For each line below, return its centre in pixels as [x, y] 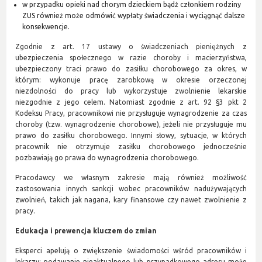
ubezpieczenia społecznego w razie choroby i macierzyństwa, [131, 57]
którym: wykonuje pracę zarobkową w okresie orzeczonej [131, 80]
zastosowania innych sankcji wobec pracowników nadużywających [131, 188]
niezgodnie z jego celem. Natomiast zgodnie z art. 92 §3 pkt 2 [131, 102]
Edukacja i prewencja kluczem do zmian [86, 230]
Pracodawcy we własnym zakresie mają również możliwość [131, 177]
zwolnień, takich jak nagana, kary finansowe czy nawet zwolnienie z [131, 199]
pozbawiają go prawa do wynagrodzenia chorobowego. [108, 157]
